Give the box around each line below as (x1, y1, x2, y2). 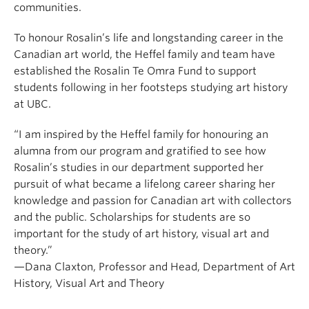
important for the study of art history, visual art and (14, 228, 269, 241)
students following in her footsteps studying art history (14, 81, 288, 94)
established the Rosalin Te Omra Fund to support (14, 65, 257, 78)
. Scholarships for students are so (84, 211, 250, 224)
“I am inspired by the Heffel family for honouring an (14, 128, 268, 141)
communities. (14, 1, 84, 14)
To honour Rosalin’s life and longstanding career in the (14, 32, 283, 45)
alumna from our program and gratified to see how (14, 145, 266, 158)
